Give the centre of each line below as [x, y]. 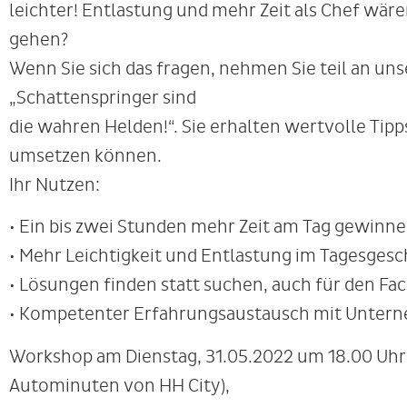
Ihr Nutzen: [55, 184]
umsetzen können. [85, 155]
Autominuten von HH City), [119, 385]
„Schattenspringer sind [103, 97]
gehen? [39, 39]
